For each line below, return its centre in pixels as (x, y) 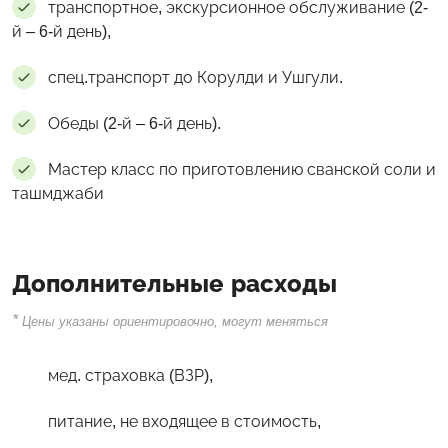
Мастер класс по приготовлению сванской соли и (242, 169)
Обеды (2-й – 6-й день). (134, 123)
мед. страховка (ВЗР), (130, 375)
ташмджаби (58, 193)
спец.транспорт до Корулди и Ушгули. (195, 77)
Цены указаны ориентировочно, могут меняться (173, 321)
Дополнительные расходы (174, 283)
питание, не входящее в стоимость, (184, 421)
